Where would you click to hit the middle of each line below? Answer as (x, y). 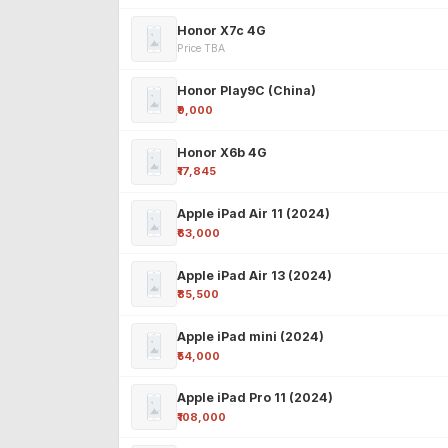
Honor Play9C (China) (246, 91)
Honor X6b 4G (222, 152)
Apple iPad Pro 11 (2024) (255, 398)
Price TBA (201, 49)
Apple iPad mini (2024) (250, 336)
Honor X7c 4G (221, 30)
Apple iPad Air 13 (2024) (254, 275)
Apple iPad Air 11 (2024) (253, 214)
